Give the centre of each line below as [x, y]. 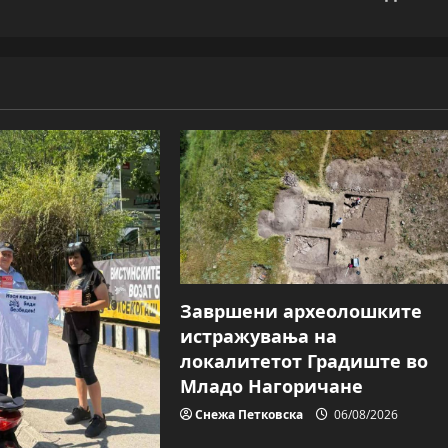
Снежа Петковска [249, 414]
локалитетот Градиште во [304, 360]
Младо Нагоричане [272, 385]
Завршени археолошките [301, 310]
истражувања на [259, 335]
